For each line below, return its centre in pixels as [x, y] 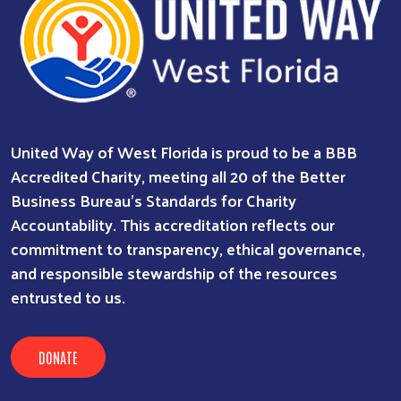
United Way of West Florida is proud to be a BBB [184, 151]
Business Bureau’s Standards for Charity [154, 200]
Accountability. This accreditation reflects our [173, 224]
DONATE [58, 357]
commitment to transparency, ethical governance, [188, 248]
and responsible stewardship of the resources [174, 272]
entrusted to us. [68, 296]
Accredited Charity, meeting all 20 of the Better [178, 175]
